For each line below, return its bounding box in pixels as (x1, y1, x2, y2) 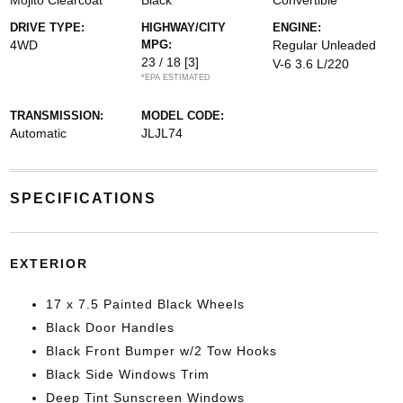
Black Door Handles (45, 320, 175, 335)
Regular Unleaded (273, 38, 377, 52)
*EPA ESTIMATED (140, 73, 210, 82)
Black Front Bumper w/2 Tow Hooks (45, 344, 277, 358)
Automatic (9, 126, 67, 140)
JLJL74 (140, 126, 183, 140)
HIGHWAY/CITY (140, 21, 226, 34)
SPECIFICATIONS (9, 191, 157, 206)
